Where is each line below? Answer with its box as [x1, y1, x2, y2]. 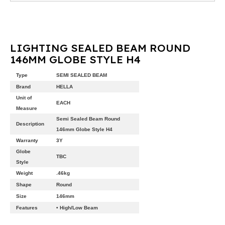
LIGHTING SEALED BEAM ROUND [10, 41, 190, 54]
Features [16, 204, 38, 210]
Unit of [16, 94, 32, 100]
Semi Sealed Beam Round [56, 116, 120, 122]
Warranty [16, 137, 38, 143]
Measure [16, 105, 37, 111]
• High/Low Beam [56, 204, 98, 210]
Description [16, 121, 44, 127]
